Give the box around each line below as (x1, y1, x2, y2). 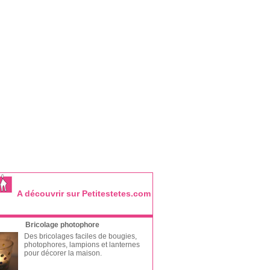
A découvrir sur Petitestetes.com (16, 189, 151, 198)
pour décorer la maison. (24, 249, 102, 257)
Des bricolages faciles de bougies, (24, 232, 137, 240)
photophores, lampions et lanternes (24, 240, 140, 249)
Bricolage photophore (25, 221, 99, 229)
